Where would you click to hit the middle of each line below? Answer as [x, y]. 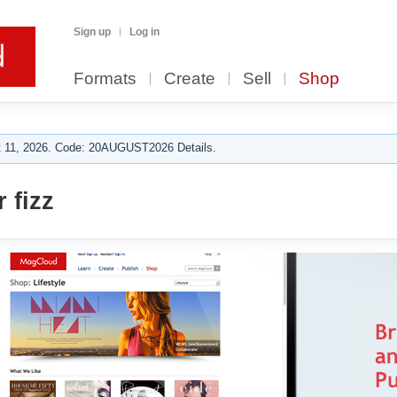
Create [190, 78]
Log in [144, 32]
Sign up [92, 32]
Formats [105, 78]
